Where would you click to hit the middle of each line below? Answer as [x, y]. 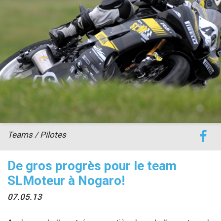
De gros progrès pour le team [92, 166]
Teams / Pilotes [37, 134]
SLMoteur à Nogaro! [66, 180]
